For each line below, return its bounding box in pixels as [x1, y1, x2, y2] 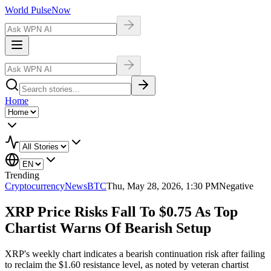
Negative [219, 181, 253, 191]
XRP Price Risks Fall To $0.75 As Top [5, 203, 238, 220]
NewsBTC [65, 181, 106, 191]
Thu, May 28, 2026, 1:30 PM [106, 181, 219, 191]
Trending [5, 170, 39, 180]
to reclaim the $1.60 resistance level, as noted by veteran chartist [5, 259, 249, 270]
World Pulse [5, 5, 51, 15]
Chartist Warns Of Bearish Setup [5, 220, 211, 236]
